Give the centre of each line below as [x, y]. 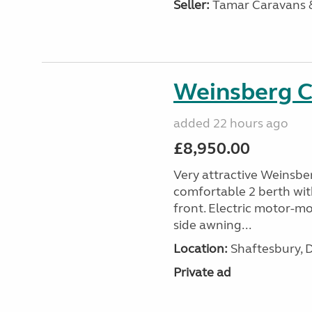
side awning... [212, 225]
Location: [200, 249]
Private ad [202, 272]
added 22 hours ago [231, 123]
